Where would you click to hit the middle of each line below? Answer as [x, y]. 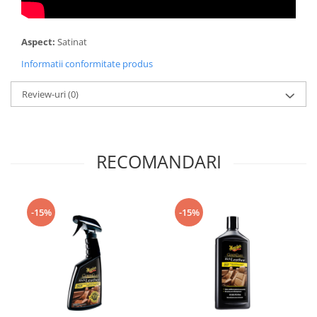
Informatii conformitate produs [87, 64]
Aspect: [39, 42]
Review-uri [45, 94]
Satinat [73, 42]
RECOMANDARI [158, 161]
